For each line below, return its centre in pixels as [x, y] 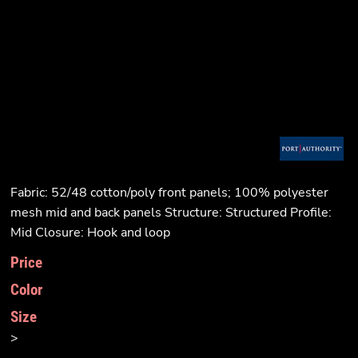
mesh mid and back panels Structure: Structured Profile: [171, 213]
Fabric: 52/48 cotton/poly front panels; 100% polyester [169, 193]
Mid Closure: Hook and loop [90, 233]
